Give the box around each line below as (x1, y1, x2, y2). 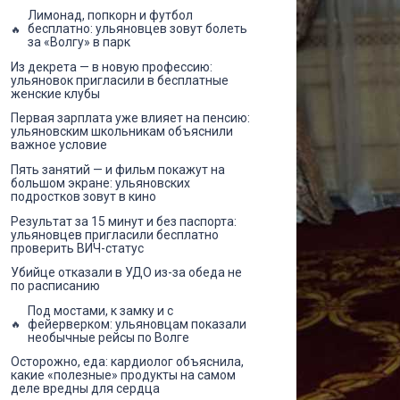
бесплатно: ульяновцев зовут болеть (28, 21, 247, 37)
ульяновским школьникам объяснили (11, 124, 233, 139)
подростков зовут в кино (11, 189, 156, 204)
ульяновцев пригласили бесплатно (11, 227, 219, 242)
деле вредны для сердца (11, 381, 160, 396)
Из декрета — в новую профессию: (11, 59, 212, 74)
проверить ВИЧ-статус (11, 240, 144, 255)
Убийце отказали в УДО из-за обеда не (11, 265, 242, 280)
